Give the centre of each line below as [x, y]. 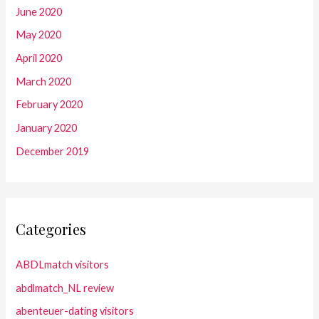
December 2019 [53, 151]
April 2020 [39, 58]
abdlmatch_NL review [65, 288]
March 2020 [44, 81]
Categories [51, 229]
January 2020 [47, 128]
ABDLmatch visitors [63, 264]
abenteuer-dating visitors [75, 311]
